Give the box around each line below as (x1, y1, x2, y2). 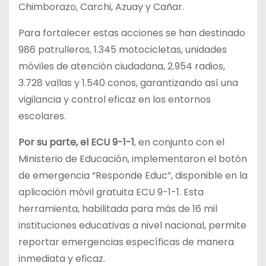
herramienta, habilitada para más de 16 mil (18, 201, 217, 216)
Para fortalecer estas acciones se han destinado (18, 26, 245, 40)
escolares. (18, 109, 66, 123)
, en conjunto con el (134, 135, 224, 149)
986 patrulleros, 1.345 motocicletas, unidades (18, 42, 227, 56)
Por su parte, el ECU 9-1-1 (18, 135, 134, 149)
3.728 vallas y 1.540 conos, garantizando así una (18, 75, 238, 90)
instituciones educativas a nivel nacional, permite (18, 218, 246, 232)
